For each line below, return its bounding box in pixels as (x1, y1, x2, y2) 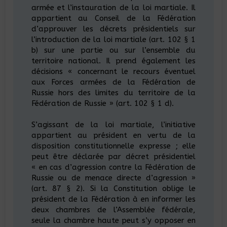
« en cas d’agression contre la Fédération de (31, 163, 196, 172)
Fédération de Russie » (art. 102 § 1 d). (31, 99, 174, 108)
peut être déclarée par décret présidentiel (31, 152, 196, 161)
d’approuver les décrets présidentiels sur (31, 24, 196, 33)
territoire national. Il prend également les (31, 56, 196, 65)
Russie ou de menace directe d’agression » (31, 173, 196, 182)
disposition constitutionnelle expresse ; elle (31, 141, 196, 150)
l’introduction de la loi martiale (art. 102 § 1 (31, 35, 196, 44)
